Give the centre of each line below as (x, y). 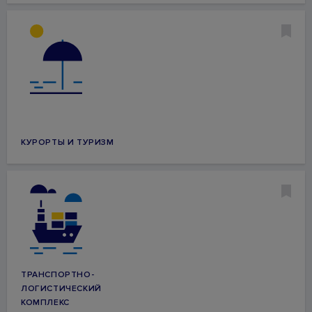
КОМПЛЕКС (45, 303)
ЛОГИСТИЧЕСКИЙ (61, 289)
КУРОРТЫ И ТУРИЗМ (68, 142)
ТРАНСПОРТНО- (58, 275)
